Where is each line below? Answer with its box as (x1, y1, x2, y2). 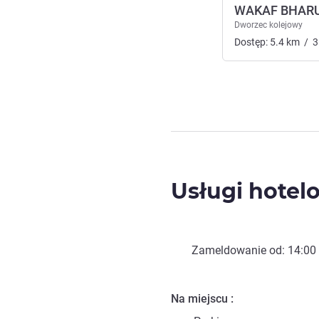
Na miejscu (171, 291, 228, 305)
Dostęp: (234, 36, 270, 48)
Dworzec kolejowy (234, 19, 303, 30)
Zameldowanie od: (192, 243, 288, 257)
